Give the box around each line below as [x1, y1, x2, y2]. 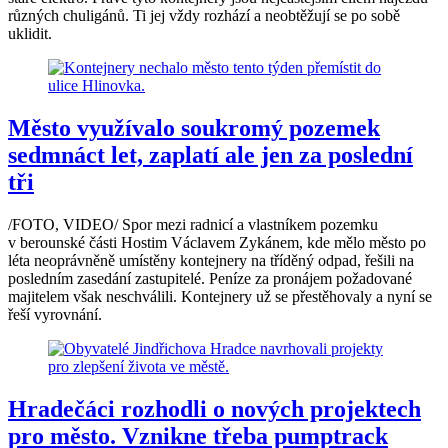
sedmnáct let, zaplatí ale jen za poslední [8, 141, 413, 168]
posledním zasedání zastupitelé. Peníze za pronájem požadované [8, 269, 412, 287]
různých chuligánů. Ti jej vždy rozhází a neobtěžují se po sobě [8, 7, 400, 24]
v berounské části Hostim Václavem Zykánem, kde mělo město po [8, 233, 426, 251]
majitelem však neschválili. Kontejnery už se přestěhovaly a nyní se [8, 287, 432, 305]
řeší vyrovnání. [8, 305, 102, 323]
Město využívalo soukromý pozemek [8, 114, 380, 141]
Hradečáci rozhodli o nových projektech [8, 395, 421, 422]
